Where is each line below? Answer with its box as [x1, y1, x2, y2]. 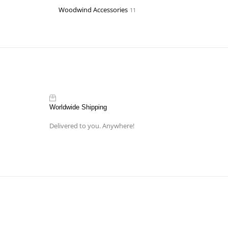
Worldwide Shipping [49, 103, 107, 111]
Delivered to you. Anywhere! [49, 121, 134, 131]
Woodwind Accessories [58, 5, 128, 14]
